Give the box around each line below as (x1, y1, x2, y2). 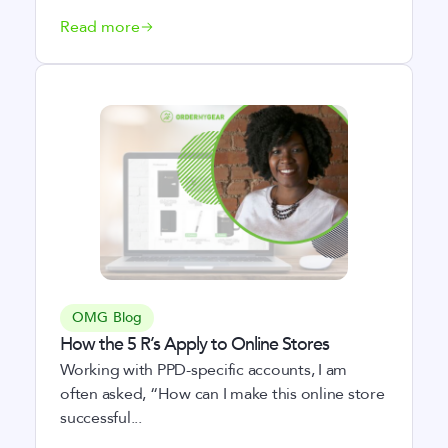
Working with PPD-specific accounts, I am (60, 359, 347, 381)
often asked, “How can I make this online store (60, 383, 385, 405)
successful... (60, 407, 142, 429)
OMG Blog (72, 308, 143, 327)
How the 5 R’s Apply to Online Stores (60, 332, 329, 357)
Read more (60, 16, 140, 38)
